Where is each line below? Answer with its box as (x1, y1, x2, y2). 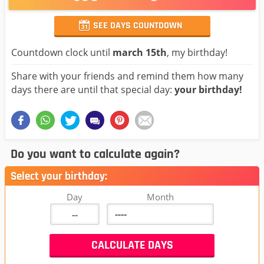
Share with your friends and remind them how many (11, 70, 243, 82)
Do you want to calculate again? (11, 146, 180, 163)
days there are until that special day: (11, 83, 174, 96)
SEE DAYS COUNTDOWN (93, 19, 182, 32)
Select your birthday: (11, 169, 107, 184)
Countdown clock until (11, 46, 113, 59)
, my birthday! (167, 46, 227, 59)
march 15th (113, 46, 167, 59)
